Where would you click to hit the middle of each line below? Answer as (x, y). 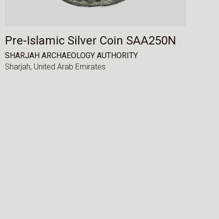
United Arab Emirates (69, 67)
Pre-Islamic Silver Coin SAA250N (90, 41)
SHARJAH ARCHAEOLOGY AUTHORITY (71, 55)
